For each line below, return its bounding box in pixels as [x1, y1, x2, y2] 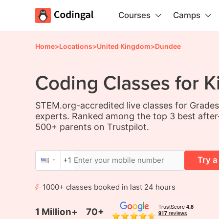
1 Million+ [35, 206, 78, 218]
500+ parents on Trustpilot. [35, 121, 149, 132]
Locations [59, 42, 92, 50]
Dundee [155, 42, 181, 50]
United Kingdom [97, 42, 151, 50]
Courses [118, 10, 151, 20]
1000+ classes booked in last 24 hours [42, 182, 175, 192]
